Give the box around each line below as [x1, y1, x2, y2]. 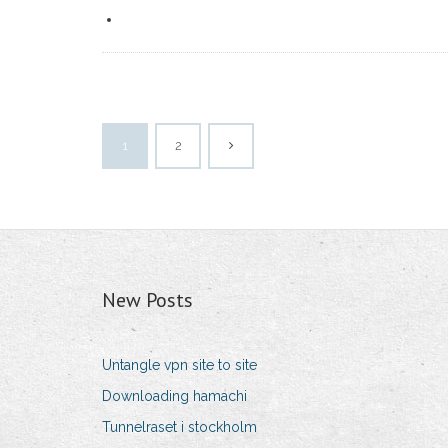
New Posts [102, 287, 193, 314]
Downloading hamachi [102, 388, 247, 405]
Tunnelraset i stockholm [102, 419, 257, 436]
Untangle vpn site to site [102, 357, 257, 374]
